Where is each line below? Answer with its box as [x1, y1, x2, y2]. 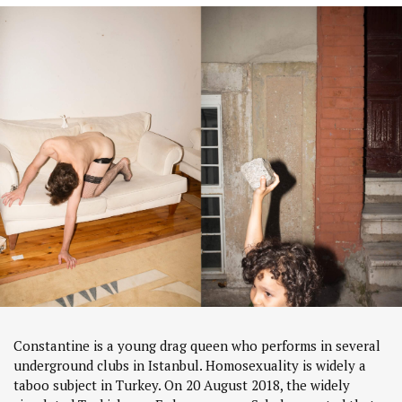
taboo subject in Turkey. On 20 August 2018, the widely [13, 376, 350, 395]
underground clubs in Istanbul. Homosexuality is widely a [13, 356, 366, 375]
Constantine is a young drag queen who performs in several [13, 336, 380, 355]
